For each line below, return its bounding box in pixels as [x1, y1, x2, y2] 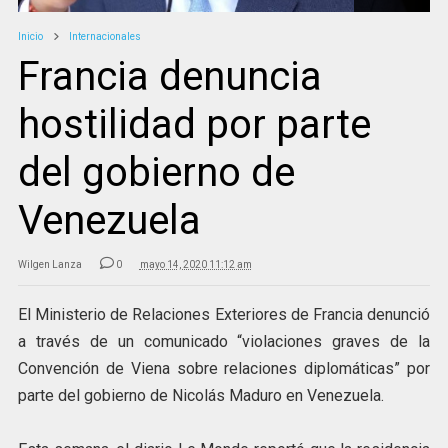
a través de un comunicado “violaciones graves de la [17, 332, 431, 352]
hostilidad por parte [17, 101, 371, 149]
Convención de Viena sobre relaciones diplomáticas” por [17, 359, 431, 379]
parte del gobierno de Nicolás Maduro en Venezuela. [17, 386, 384, 406]
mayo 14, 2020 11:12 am [139, 259, 252, 271]
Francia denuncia [17, 53, 322, 101]
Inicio [17, 31, 43, 43]
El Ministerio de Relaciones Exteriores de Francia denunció [17, 305, 431, 325]
